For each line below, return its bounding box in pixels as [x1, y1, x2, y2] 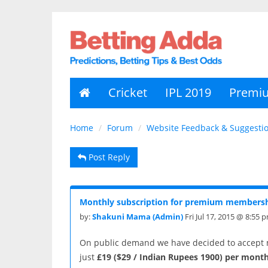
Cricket [108, 84, 147, 100]
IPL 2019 [165, 84, 211, 100]
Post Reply [86, 151, 130, 163]
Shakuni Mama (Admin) [92, 211, 183, 222]
